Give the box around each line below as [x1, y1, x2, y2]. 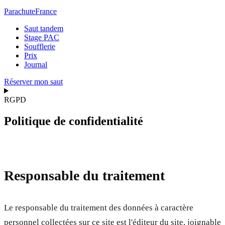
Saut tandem [24, 24, 63, 33]
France [35, 7, 57, 16]
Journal [24, 60, 47, 69]
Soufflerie [24, 42, 55, 51]
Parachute [4, 7, 35, 16]
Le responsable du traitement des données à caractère [4, 203, 193, 213]
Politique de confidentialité [4, 114, 143, 128]
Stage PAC [24, 33, 59, 42]
